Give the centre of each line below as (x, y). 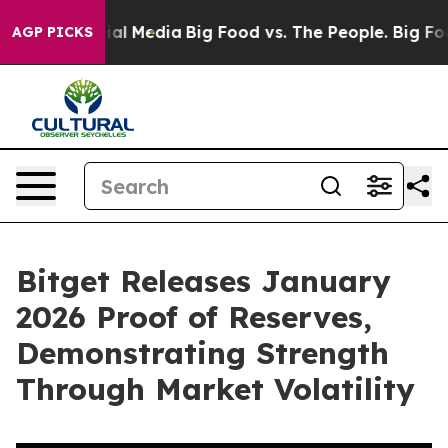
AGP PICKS (52, 32)
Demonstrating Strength (202, 353)
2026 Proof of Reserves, (194, 317)
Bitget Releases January (203, 281)
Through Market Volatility (215, 389)
